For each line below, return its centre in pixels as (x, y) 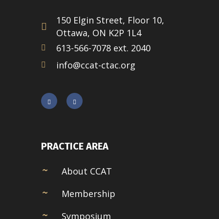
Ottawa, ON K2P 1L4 (99, 33)
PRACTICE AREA (75, 146)
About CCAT (87, 171)
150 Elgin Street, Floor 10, (110, 20)
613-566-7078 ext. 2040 (103, 48)
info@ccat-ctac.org (96, 65)
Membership (88, 194)
